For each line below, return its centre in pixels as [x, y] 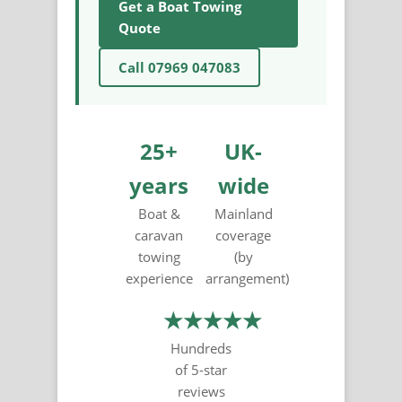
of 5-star [201, 370]
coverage [243, 236]
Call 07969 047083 [179, 68]
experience [159, 279]
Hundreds [201, 349]
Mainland [243, 214]
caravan [159, 236]
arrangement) [247, 279]
